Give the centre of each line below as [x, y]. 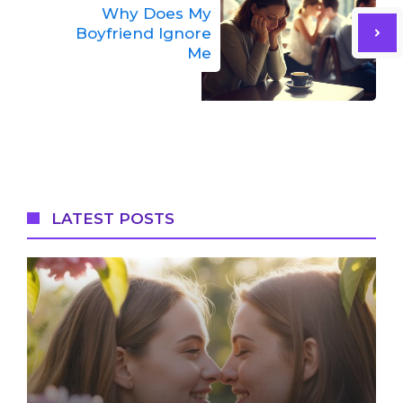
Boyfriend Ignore [143, 33]
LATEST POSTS [113, 218]
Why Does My [157, 13]
